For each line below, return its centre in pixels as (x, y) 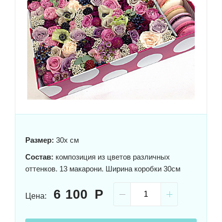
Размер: (40, 140)
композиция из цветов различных (112, 157)
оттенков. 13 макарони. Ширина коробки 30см (103, 169)
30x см (66, 140)
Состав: (39, 157)
